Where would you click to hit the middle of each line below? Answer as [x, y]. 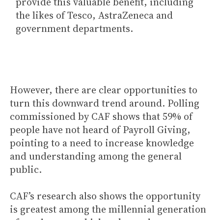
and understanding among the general [96, 156]
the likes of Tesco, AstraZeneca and [94, 15]
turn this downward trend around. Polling [105, 103]
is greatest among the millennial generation [108, 209]
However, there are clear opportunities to [104, 90]
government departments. [76, 28]
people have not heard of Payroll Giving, [100, 129]
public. [26, 169]
